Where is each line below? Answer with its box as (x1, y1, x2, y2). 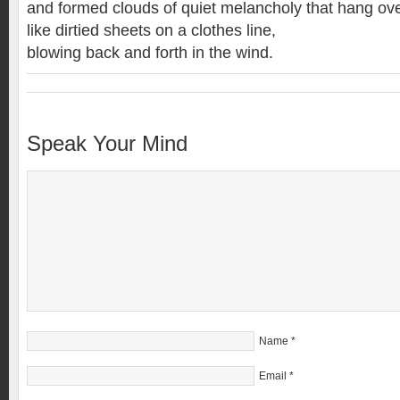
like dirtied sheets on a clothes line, (27, 21, 276, 39)
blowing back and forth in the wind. (27, 44, 273, 62)
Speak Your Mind (27, 132, 187, 155)
